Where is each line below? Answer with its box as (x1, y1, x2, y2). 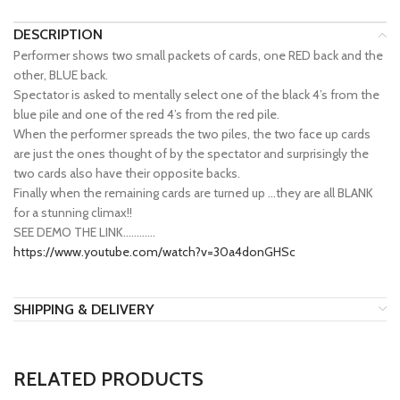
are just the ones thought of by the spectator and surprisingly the (13, 146, 369, 162)
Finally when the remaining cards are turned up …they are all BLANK (13, 185, 373, 201)
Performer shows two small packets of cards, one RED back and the (13, 47, 383, 63)
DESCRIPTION (13, 26, 103, 43)
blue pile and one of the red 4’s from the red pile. (13, 106, 279, 122)
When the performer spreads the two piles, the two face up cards (13, 126, 371, 142)
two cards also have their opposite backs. (13, 165, 240, 181)
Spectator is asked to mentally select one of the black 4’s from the (13, 87, 379, 103)
